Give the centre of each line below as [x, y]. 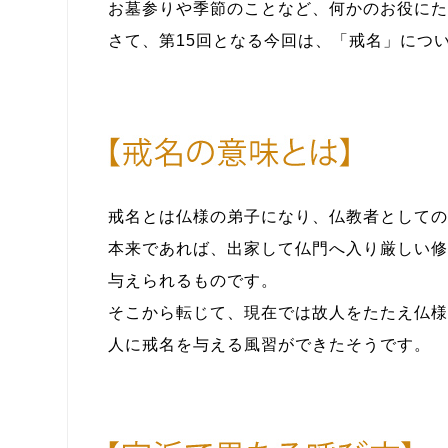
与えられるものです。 [192, 280]
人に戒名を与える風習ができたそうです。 [269, 344]
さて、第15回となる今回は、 [219, 40]
